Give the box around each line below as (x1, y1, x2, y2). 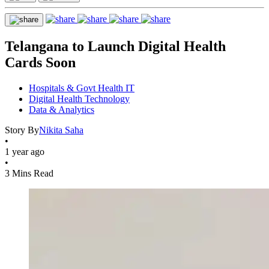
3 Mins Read (5, 168, 53, 178)
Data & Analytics (29, 104, 94, 115)
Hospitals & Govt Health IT (29, 82, 134, 93)
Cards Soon (5, 54, 76, 70)
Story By (5, 124, 39, 135)
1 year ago (5, 146, 44, 157)
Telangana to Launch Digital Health (5, 38, 226, 54)
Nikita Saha (39, 124, 83, 135)
